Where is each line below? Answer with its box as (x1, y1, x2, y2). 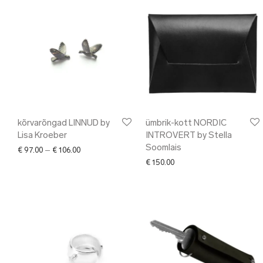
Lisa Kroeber (18, 131, 67, 140)
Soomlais (146, 144, 181, 153)
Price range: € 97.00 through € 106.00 (80, 146, 207, 154)
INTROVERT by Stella (146, 131, 232, 140)
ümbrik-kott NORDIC (146, 119, 227, 128)
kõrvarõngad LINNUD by (18, 119, 110, 128)
